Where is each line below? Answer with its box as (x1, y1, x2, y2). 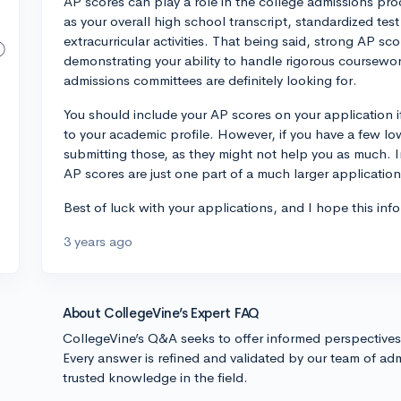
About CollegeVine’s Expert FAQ (63, 304, 260, 321)
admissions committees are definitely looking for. (64, 72, 357, 89)
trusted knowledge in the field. (63, 369, 248, 386)
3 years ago (64, 233, 132, 250)
